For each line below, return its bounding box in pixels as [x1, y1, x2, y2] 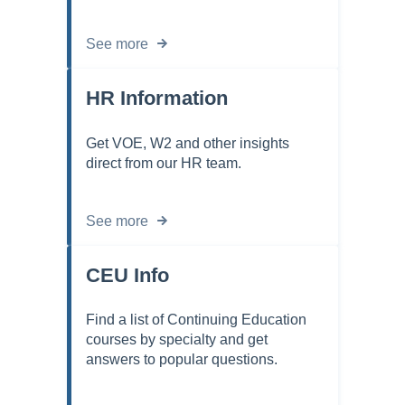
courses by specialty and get [86, 332, 268, 348]
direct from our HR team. [86, 155, 241, 171]
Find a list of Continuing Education [86, 312, 306, 328]
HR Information [86, 87, 228, 110]
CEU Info [86, 263, 169, 287]
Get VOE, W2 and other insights [86, 135, 289, 151]
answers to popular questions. [86, 352, 278, 368]
